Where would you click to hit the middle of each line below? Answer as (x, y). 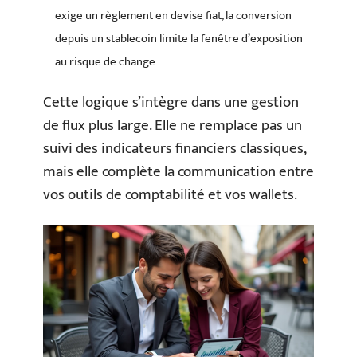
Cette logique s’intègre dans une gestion (171, 103)
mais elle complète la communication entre (178, 172)
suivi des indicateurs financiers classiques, (175, 149)
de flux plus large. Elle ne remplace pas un (173, 126)
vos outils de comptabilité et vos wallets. (170, 195)
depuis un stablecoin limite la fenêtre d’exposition (179, 38)
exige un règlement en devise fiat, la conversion (173, 15)
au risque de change (105, 61)
